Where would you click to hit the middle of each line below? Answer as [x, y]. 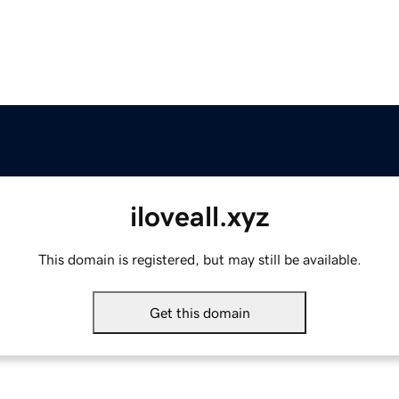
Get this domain [199, 313]
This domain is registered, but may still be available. [199, 260]
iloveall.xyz [199, 217]
